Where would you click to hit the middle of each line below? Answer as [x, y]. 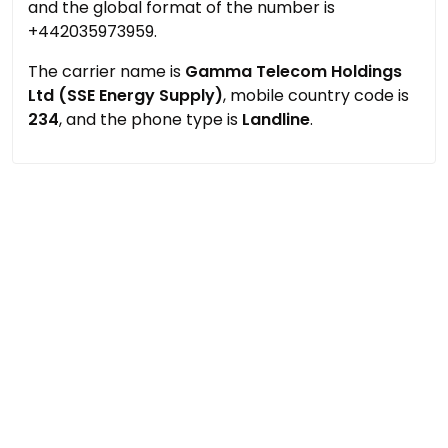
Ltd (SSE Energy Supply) [125, 95]
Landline [276, 119]
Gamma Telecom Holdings [293, 71]
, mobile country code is [316, 95]
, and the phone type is [150, 119]
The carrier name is [106, 71]
